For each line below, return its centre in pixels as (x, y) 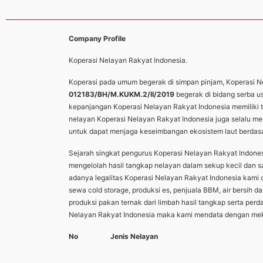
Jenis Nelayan (134, 237)
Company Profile (97, 39)
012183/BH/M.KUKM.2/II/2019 (122, 95)
